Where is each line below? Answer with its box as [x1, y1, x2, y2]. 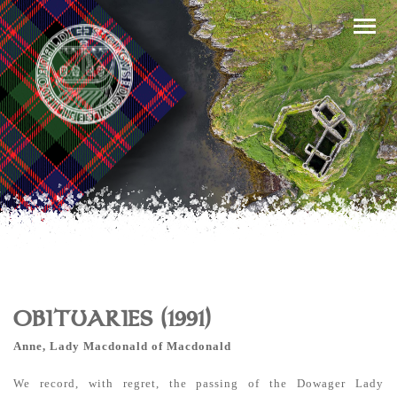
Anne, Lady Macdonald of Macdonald [13, 339, 231, 353]
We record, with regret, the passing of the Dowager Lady [13, 377, 384, 390]
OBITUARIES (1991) [13, 307, 211, 331]
